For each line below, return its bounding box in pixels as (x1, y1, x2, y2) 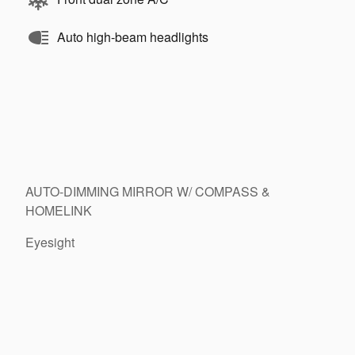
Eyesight (25, 232, 74, 251)
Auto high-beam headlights (57, 27, 208, 46)
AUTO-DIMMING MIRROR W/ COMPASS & (25, 181, 270, 200)
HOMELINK (25, 200, 92, 219)
